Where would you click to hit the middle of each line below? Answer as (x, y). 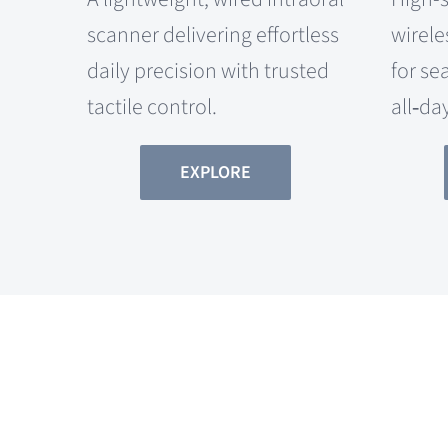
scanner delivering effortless (212, 34)
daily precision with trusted (207, 70)
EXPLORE (216, 172)
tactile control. (151, 106)
